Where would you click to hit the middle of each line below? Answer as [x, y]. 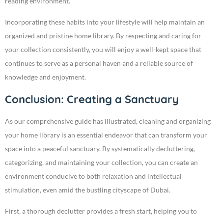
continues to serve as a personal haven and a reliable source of [99, 63]
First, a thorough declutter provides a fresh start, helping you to [101, 211]
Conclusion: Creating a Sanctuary [92, 99]
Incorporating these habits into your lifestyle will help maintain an [105, 22]
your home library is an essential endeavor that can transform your [106, 135]
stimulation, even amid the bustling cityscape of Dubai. [88, 190]
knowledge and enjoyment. [45, 77]
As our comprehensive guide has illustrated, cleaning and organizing [108, 121]
